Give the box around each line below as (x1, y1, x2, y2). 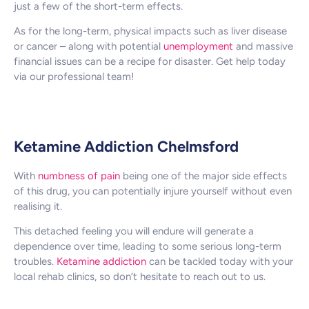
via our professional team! (14, 70, 134, 83)
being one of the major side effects (120, 169, 287, 182)
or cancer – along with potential (14, 40, 163, 53)
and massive (233, 40, 293, 53)
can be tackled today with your (146, 255, 293, 268)
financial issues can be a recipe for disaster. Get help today (14, 55, 286, 68)
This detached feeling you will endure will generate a (14, 225, 254, 238)
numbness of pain (38, 169, 120, 182)
